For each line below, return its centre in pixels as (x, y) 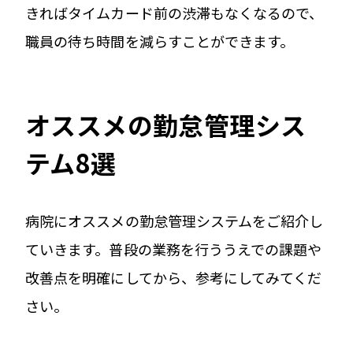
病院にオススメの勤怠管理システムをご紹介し (175, 220)
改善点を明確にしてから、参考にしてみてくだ (174, 277)
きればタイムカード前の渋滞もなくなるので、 (175, 12)
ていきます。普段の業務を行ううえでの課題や (174, 249)
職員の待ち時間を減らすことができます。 (160, 41)
